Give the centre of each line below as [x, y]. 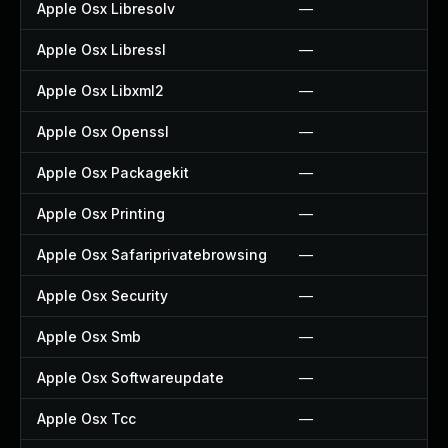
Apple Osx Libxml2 [100, 90]
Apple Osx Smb [89, 336]
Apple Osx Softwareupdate [130, 377]
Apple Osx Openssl [103, 131]
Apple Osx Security [102, 295]
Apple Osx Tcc [86, 418]
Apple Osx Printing [101, 213]
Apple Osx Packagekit [113, 172]
